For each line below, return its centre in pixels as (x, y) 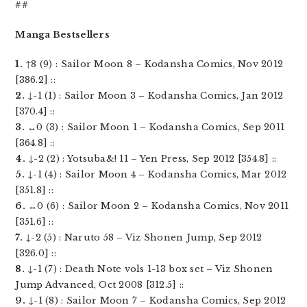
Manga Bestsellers (62, 35)
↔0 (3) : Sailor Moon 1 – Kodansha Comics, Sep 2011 (155, 127)
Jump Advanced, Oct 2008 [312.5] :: (100, 285)
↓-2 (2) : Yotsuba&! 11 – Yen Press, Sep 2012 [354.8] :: (151, 159)
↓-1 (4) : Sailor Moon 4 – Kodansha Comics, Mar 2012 (156, 174)
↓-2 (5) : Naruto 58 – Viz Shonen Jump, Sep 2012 (142, 237)
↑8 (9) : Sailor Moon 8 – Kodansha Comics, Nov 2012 (153, 64)
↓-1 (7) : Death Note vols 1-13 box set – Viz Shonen (149, 269)
